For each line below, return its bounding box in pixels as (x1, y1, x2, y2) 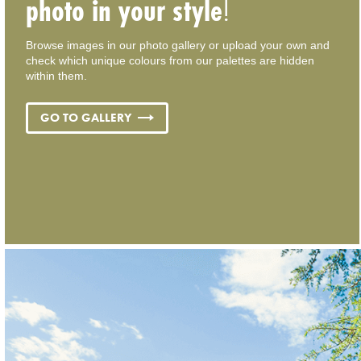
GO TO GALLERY (40, 110, 132, 126)
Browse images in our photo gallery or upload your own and (26, 39, 330, 52)
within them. (26, 69, 88, 83)
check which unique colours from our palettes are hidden (26, 54, 315, 68)
